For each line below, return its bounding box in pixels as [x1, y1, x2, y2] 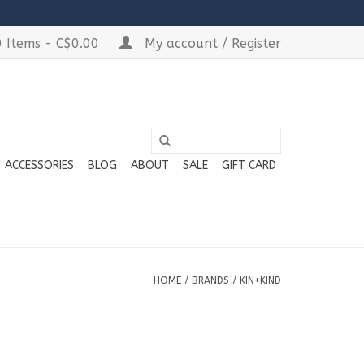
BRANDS [192, 275, 229, 286]
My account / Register [141, 36, 281, 51]
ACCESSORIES [5, 158, 74, 172]
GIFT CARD [222, 158, 276, 172]
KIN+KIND [240, 275, 281, 286]
